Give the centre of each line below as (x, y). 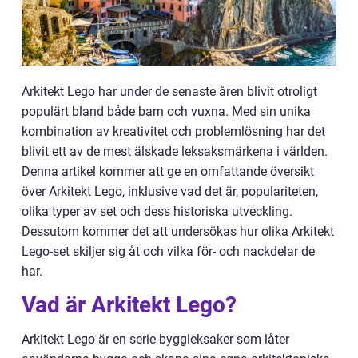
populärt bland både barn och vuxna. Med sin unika (166, 111)
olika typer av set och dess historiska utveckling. (157, 211)
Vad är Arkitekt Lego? (129, 305)
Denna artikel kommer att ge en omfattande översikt (168, 171)
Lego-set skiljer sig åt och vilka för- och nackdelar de (168, 251)
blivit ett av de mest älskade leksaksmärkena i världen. (175, 151)
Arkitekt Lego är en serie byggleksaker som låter (155, 339)
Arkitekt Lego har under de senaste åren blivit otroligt (169, 91)
